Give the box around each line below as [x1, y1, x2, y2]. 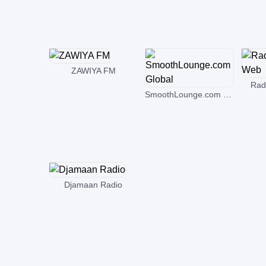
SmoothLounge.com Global [223, 89, 232, 99]
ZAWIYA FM [71, 65, 116, 75]
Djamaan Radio [64, 180, 122, 189]
